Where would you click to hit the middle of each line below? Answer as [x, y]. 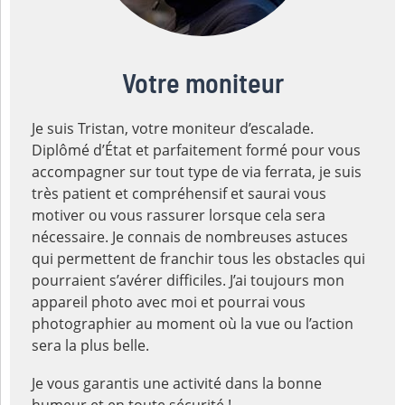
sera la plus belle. [91, 345]
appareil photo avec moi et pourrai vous [169, 302]
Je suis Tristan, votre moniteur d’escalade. [173, 128]
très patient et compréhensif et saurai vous [179, 193]
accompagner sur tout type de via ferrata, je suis [197, 172]
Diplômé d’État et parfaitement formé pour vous [197, 150]
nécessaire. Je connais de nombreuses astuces [190, 237]
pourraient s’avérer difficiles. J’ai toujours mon [188, 280]
